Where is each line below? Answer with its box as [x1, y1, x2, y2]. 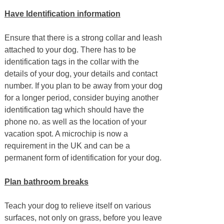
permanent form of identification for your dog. [4, 153, 161, 162]
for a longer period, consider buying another [4, 93, 158, 102]
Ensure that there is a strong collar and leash [4, 33, 162, 42]
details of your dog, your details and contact [4, 69, 157, 78]
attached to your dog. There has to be [4, 45, 136, 54]
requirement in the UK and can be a [4, 141, 130, 150]
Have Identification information [4, 9, 120, 18]
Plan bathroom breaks [4, 177, 88, 186]
